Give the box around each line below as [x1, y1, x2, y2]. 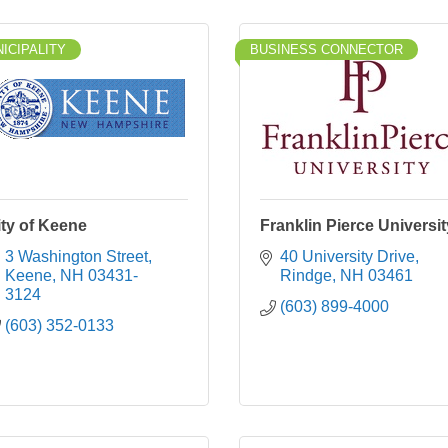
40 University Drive [280, 248, 415, 265]
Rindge [280, 267, 332, 284]
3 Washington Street [5, 248, 148, 265]
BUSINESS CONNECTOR [250, 42, 403, 57]
